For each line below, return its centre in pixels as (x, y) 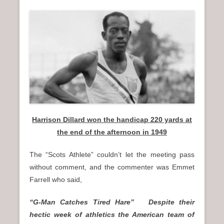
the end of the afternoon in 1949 (112, 132)
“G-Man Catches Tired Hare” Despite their (112, 202)
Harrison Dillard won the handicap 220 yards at (112, 120)
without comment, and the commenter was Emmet (112, 167)
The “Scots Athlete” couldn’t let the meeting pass (112, 155)
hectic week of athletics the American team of (112, 215)
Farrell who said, (56, 180)
